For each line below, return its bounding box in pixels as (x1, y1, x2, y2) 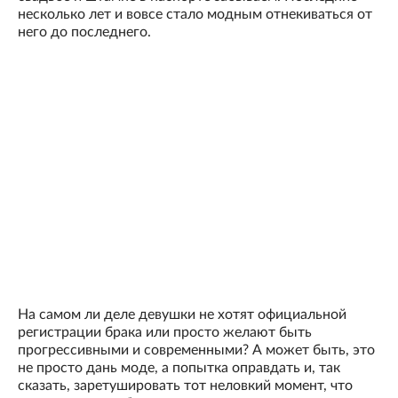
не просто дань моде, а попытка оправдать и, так (18, 361, 340, 376)
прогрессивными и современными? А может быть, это (18, 343, 375, 358)
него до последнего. (18, 25, 151, 40)
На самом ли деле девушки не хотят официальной (18, 307, 346, 322)
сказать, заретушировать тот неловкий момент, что (18, 378, 353, 394)
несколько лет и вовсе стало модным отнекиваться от (18, 7, 372, 22)
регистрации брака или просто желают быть (18, 325, 312, 340)
